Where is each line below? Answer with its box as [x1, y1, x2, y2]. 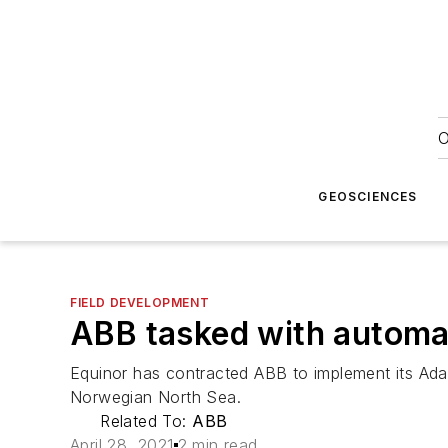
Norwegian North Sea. [70, 387, 241, 407]
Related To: [100, 411, 193, 431]
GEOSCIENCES [318, 189, 418, 204]
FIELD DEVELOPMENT [70, 295, 210, 310]
